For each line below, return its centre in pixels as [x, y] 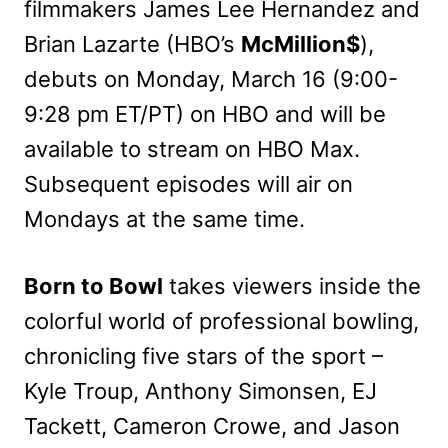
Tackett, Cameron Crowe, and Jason [212, 425]
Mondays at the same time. [164, 218]
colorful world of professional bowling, [221, 320]
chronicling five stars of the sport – [203, 355]
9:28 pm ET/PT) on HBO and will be [205, 113]
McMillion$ [300, 43]
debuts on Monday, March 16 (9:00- [211, 78]
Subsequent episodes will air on [188, 183]
